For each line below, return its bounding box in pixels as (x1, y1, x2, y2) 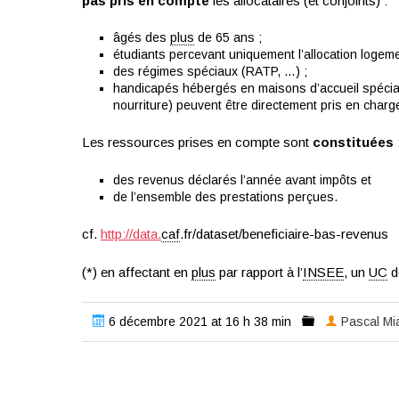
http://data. (100, 225, 161, 241)
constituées (312, 134, 394, 150)
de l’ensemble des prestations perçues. (112, 189, 338, 204)
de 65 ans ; (193, 30, 262, 45)
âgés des (112, 30, 170, 45)
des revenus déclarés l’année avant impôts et (112, 172, 371, 187)
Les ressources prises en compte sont (81, 134, 313, 150)
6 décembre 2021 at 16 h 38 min (104, 313, 291, 329)
